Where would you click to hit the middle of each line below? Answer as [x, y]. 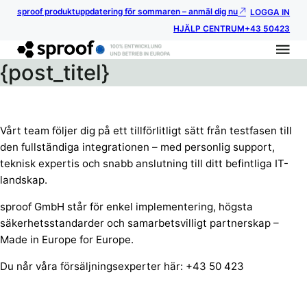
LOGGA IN [270, 13]
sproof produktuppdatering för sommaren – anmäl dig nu [127, 12]
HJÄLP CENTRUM [209, 29]
